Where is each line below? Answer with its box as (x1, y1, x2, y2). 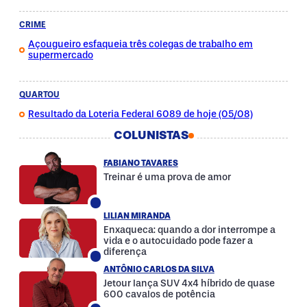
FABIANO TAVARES (103, 158, 178, 169)
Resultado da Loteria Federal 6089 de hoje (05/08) (28, 108, 253, 120)
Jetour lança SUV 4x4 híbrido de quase (103, 277, 275, 289)
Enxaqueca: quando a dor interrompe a (103, 223, 275, 236)
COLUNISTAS (113, 127, 188, 143)
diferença (103, 245, 147, 258)
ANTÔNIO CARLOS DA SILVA (103, 264, 214, 274)
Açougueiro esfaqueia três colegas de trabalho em (28, 38, 253, 50)
